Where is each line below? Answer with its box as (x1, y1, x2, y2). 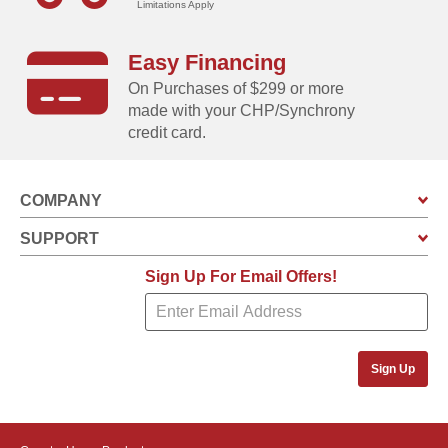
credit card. (128, 123, 207, 141)
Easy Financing (128, 49, 287, 75)
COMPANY (20, 191, 110, 209)
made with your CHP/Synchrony (128, 101, 356, 119)
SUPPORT (20, 229, 107, 247)
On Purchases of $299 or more (128, 79, 345, 97)
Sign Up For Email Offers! (145, 267, 337, 285)
